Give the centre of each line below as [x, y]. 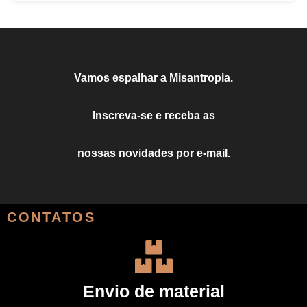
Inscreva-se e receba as [153, 116]
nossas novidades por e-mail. [153, 153]
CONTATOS [51, 218]
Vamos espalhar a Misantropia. [153, 78]
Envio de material [153, 292]
